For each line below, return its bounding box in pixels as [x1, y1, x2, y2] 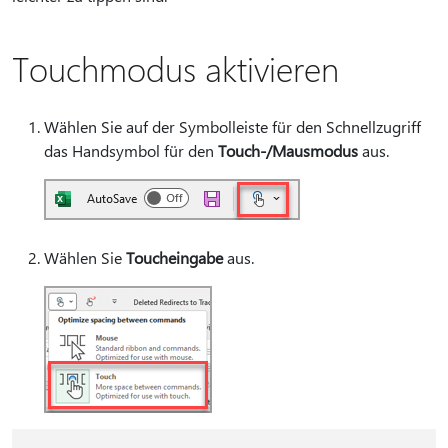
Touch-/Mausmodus [218, 140, 358, 161]
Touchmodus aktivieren [12, 46, 339, 90]
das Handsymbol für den [44, 140, 218, 161]
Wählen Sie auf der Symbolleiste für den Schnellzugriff [44, 116, 421, 137]
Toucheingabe [126, 247, 223, 268]
